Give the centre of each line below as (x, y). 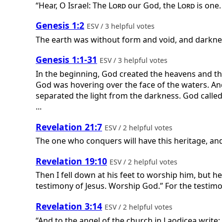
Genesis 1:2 (60, 26)
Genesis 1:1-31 (66, 60)
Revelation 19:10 (71, 161)
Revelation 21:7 (69, 127)
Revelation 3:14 (69, 206)
